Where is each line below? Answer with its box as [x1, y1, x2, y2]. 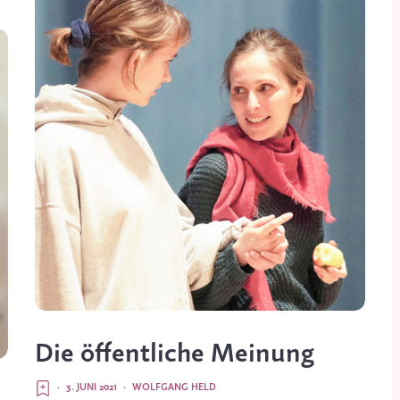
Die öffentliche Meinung [35, 339, 314, 369]
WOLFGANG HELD [132, 381, 216, 393]
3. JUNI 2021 [66, 381, 117, 393]
